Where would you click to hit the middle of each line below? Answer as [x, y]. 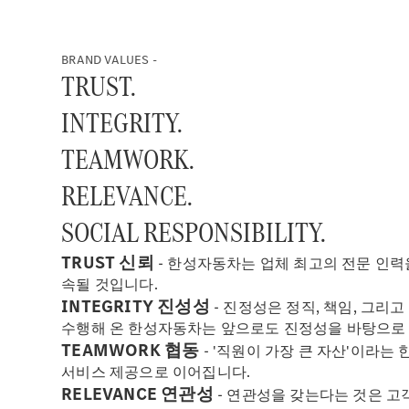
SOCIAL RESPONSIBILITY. [194, 232]
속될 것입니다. [112, 284]
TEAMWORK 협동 [131, 350]
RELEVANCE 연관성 [137, 394]
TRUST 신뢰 [108, 262]
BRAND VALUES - [110, 60]
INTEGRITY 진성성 [136, 306]
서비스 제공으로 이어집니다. [158, 372]
